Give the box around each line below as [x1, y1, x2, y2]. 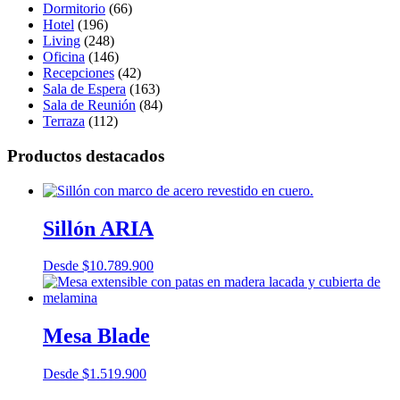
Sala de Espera [43, 81, 126, 97]
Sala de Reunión [43, 97, 136, 113]
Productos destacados [7, 146, 164, 165]
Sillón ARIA [43, 216, 154, 240]
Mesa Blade [43, 324, 150, 348]
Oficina [43, 49, 85, 65]
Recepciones [43, 65, 114, 81]
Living [43, 33, 80, 49]
